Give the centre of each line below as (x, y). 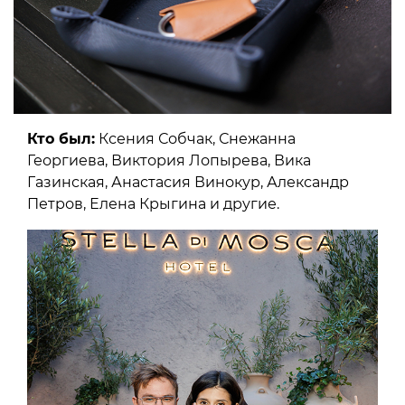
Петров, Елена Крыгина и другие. (153, 203)
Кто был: (61, 138)
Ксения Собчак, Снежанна (195, 138)
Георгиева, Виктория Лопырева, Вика (169, 160)
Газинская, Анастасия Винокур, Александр (188, 182)
